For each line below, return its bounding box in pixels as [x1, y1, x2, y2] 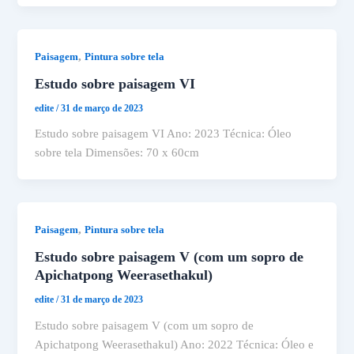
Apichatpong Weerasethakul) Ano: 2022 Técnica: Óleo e [35, 337, 314, 351]
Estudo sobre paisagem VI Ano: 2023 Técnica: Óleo [35, 127, 292, 141]
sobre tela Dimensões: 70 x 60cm [35, 146, 200, 160]
